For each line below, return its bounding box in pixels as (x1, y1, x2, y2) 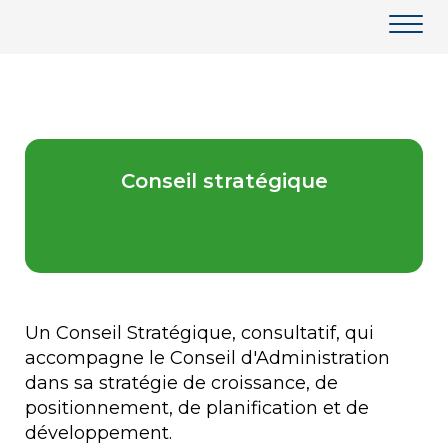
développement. (25, 422, 172, 444)
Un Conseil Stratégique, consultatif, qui (25, 322, 374, 344)
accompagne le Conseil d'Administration (25, 347, 390, 369)
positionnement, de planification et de (25, 397, 369, 419)
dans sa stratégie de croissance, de (25, 372, 338, 394)
